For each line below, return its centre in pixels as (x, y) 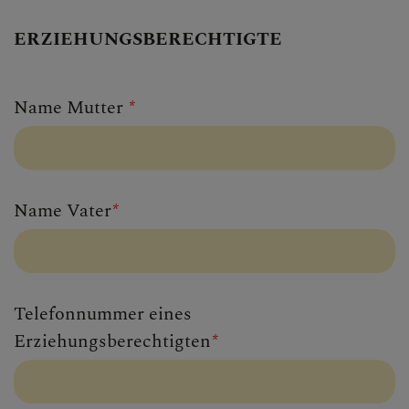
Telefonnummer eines (103, 314)
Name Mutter (71, 107)
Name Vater (63, 210)
